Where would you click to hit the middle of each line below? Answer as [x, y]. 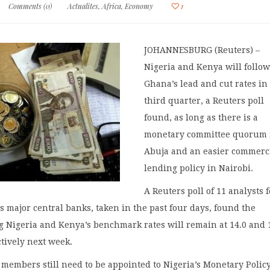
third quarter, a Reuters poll [204, 100]
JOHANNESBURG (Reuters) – [202, 50]
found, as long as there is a [201, 117]
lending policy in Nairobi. [199, 168]
